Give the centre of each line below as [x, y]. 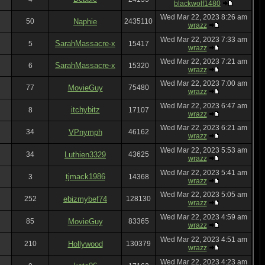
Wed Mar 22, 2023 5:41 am [203, 173]
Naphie [85, 22]
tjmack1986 [85, 177]
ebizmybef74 [85, 199]
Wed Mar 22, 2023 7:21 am [203, 62]
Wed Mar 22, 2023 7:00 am [203, 83]
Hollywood [85, 244]
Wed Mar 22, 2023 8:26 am [203, 17]
